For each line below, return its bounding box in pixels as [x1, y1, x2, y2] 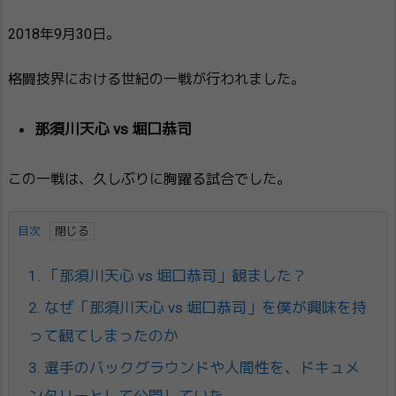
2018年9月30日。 [8, 25, 120, 42]
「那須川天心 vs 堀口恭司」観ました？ [41, 266, 307, 285]
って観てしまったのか [28, 326, 179, 345]
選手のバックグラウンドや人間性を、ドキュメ [41, 358, 360, 377]
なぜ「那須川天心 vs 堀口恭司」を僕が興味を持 [41, 298, 367, 316]
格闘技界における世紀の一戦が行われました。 [8, 70, 305, 88]
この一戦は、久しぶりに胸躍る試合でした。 [8, 170, 291, 187]
